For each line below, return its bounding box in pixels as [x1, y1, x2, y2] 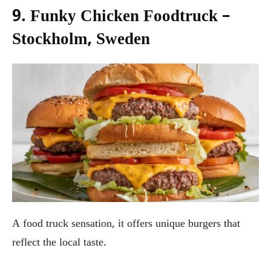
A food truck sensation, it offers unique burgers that [12, 217, 240, 232]
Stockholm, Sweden [12, 29, 150, 51]
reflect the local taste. [12, 235, 106, 250]
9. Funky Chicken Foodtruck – [12, 6, 230, 28]
